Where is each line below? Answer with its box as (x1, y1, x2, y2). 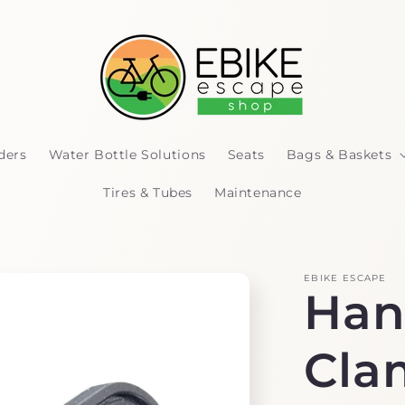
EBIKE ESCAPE (304, 272, 387, 284)
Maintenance (214, 184, 302, 201)
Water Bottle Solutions (48, 146, 206, 163)
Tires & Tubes (103, 184, 193, 201)
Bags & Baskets (286, 146, 392, 163)
